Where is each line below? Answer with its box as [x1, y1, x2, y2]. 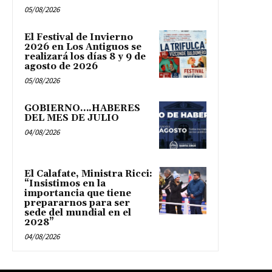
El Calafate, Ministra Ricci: [24, 168, 152, 180]
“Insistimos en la [24, 177, 106, 189]
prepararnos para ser [24, 197, 130, 209]
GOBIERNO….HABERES [24, 102, 140, 114]
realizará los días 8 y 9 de [24, 50, 146, 63]
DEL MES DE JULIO [24, 112, 119, 124]
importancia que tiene [24, 187, 131, 199]
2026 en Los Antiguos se [24, 41, 141, 53]
